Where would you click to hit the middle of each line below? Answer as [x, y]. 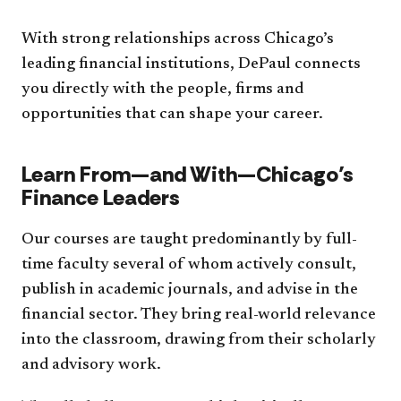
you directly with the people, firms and [162, 89]
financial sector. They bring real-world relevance [199, 315]
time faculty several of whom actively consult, [189, 264]
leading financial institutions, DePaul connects [191, 64]
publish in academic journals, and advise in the [190, 290]
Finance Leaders [101, 197]
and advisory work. [91, 365]
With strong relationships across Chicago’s [178, 39]
